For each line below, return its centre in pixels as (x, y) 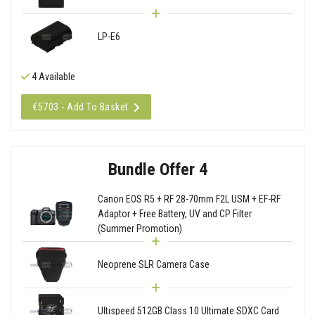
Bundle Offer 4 (157, 169)
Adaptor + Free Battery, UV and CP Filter (174, 213)
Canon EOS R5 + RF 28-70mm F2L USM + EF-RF (189, 199)
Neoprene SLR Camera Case (153, 264)
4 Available (52, 76)
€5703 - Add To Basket (81, 107)
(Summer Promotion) (140, 228)
